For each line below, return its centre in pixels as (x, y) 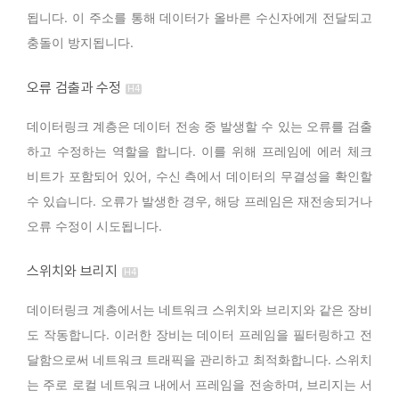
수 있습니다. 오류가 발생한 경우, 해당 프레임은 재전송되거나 (199, 201)
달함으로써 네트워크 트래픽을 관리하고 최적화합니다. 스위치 (199, 360)
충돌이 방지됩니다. (80, 43)
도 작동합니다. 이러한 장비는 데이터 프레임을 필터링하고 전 (199, 335)
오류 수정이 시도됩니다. (94, 226)
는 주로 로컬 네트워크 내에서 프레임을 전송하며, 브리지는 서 (199, 385)
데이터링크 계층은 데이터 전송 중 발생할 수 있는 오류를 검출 (199, 126)
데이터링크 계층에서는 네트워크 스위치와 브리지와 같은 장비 (199, 310)
